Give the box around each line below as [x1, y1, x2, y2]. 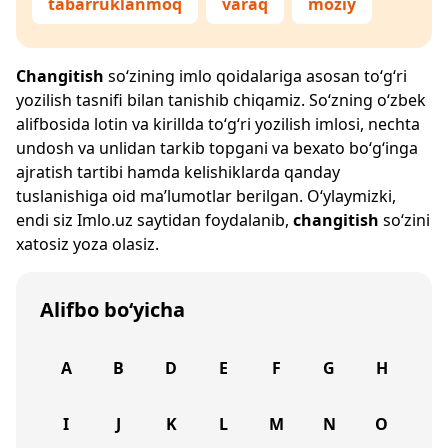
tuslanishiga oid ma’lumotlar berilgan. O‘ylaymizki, [16, 185, 396, 207]
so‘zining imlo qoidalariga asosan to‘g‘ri [104, 65, 407, 87]
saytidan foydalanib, [133, 209, 293, 231]
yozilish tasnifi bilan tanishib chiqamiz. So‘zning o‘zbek [16, 89, 426, 111]
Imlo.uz [77, 209, 133, 231]
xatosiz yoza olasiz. [16, 233, 159, 255]
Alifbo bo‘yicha [40, 296, 185, 323]
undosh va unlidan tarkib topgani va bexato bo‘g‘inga [16, 137, 418, 159]
